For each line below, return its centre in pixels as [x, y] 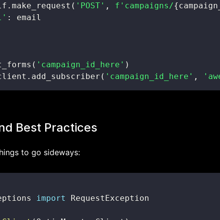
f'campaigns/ [144, 6]
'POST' [90, 6]
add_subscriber [66, 76]
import [51, 198]
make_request [41, 6]
